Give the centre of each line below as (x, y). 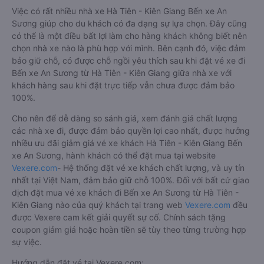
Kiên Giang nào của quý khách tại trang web (98, 247)
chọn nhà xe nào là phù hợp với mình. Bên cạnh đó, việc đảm (129, 90)
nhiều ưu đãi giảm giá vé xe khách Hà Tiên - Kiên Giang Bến (127, 185)
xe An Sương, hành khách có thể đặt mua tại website (114, 198)
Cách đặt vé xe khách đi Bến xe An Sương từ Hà (121, 18)
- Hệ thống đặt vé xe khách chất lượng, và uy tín (151, 210)
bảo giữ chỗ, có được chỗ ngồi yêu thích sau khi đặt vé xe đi (128, 103)
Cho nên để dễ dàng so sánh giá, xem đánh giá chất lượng (125, 161)
